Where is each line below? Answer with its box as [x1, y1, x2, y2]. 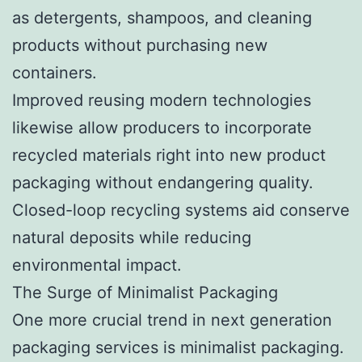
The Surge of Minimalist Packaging [12, 282, 278, 302]
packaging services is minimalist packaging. [12, 337, 344, 357]
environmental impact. [12, 255, 182, 275]
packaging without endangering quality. [12, 172, 314, 192]
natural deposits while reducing [12, 227, 251, 247]
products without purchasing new [12, 35, 267, 55]
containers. [12, 62, 97, 82]
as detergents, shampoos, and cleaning [12, 7, 312, 27]
